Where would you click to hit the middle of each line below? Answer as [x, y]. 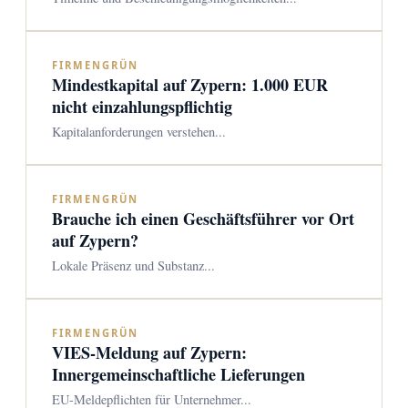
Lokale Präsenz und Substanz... [133, 265]
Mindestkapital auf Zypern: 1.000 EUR [190, 85]
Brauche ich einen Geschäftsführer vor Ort [203, 219]
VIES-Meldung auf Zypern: [149, 352]
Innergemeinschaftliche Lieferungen [178, 374]
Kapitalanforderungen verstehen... [139, 132]
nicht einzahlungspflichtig [142, 107]
